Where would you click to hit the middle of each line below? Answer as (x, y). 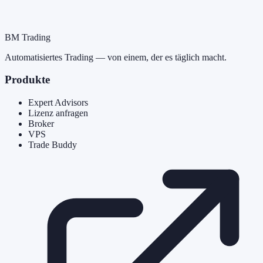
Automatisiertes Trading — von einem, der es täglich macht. (116, 57)
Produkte (27, 80)
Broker (41, 124)
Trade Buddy (53, 145)
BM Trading (28, 37)
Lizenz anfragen (58, 113)
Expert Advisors (58, 103)
